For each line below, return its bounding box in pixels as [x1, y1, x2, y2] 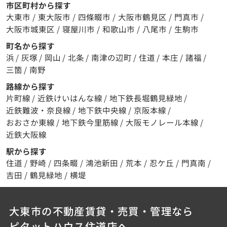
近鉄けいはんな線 [37, 92, 104, 104]
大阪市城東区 [6, 23, 55, 35]
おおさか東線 [6, 117, 56, 128]
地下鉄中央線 [78, 104, 128, 116]
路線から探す [6, 81, 55, 92]
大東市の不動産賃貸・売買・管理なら [9, 203, 194, 219]
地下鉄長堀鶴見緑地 [109, 92, 184, 104]
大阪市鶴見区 [118, 11, 167, 23]
